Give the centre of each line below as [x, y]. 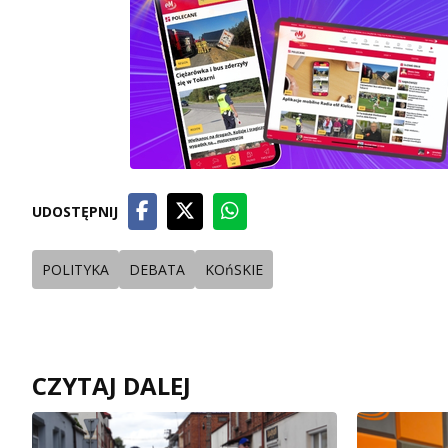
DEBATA [157, 269]
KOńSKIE [234, 269]
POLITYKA [75, 269]
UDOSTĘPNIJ [75, 211]
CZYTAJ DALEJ [111, 385]
